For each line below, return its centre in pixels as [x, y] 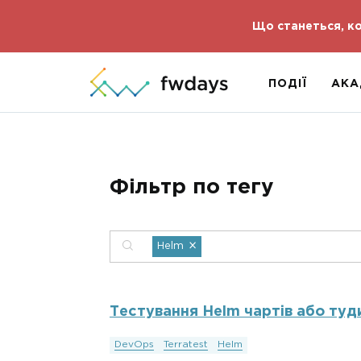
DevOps [134, 344]
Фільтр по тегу [192, 187]
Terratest [186, 344]
